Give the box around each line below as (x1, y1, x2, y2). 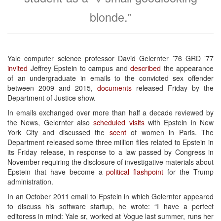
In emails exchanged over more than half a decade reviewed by (7, 107, 214, 117)
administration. (7, 176, 53, 186)
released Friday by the (132, 82, 214, 93)
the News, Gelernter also (7, 117, 94, 127)
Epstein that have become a (7, 166, 107, 177)
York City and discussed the (7, 127, 110, 137)
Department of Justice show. (7, 92, 96, 103)
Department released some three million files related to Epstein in (7, 137, 214, 147)
